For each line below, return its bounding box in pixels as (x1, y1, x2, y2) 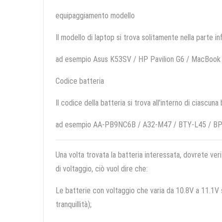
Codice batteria (55, 76, 104, 86)
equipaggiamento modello (55, 11, 135, 21)
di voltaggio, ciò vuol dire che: (55, 164, 148, 174)
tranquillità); (55, 200, 92, 210)
